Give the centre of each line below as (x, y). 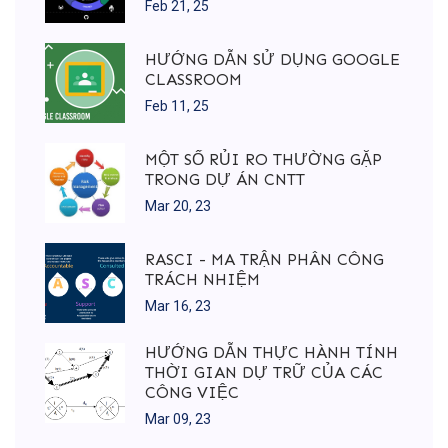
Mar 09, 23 (178, 419)
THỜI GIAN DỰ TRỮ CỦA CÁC (264, 373)
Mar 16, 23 (178, 305)
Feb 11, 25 (177, 105)
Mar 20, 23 (178, 205)
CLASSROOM (193, 79)
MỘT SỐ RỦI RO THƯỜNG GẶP (263, 159)
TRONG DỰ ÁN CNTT (225, 179)
